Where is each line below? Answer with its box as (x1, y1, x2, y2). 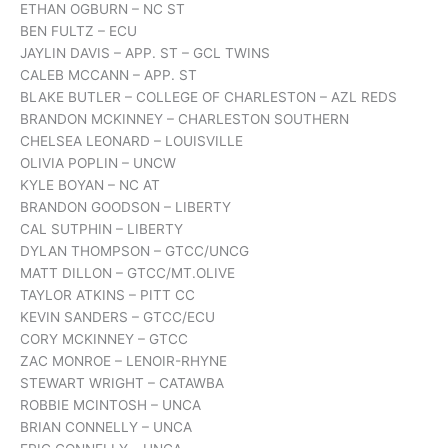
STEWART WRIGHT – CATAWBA (20, 375, 224, 392)
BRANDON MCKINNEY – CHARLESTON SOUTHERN (20, 111, 349, 128)
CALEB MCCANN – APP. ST (20, 67, 197, 84)
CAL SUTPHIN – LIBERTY (20, 221, 183, 238)
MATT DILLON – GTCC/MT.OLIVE (20, 265, 235, 282)
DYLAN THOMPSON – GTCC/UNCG (20, 243, 249, 260)
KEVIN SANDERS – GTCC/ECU (20, 309, 215, 326)
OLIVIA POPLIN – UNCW (20, 155, 176, 172)
